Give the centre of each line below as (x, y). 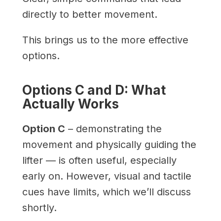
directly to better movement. (90, 14)
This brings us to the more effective (105, 40)
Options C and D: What (94, 90)
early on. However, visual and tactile (107, 176)
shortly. (39, 207)
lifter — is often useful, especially (99, 160)
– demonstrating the (113, 129)
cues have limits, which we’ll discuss (106, 192)
